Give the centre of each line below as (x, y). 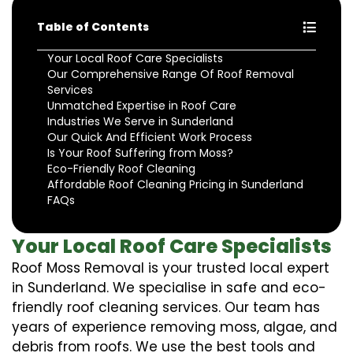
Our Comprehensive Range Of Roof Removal (171, 74)
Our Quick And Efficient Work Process (150, 137)
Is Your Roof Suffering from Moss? (140, 152)
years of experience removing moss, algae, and (175, 327)
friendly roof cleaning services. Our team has (166, 307)
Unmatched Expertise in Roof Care (142, 105)
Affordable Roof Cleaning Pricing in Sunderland (175, 184)
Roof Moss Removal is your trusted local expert (171, 268)
